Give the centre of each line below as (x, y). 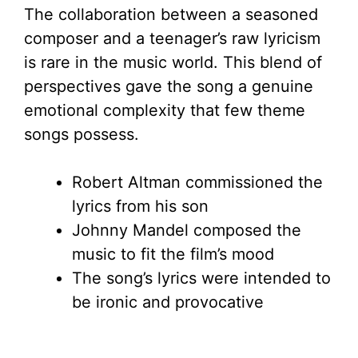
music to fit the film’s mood (173, 255)
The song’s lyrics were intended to (201, 278)
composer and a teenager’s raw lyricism (172, 39)
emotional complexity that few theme (165, 111)
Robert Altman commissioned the (197, 183)
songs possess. (82, 135)
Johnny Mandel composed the (187, 231)
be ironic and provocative (168, 302)
